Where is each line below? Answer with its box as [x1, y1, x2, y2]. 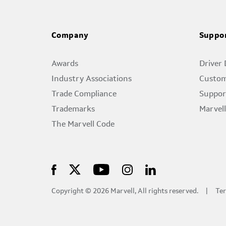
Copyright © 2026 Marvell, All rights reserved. [51, 188, 198, 195]
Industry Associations [51, 75, 132, 84]
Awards [51, 60, 78, 69]
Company [51, 32, 89, 40]
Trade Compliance [51, 90, 117, 99]
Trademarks [51, 105, 95, 114]
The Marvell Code [51, 121, 115, 129]
